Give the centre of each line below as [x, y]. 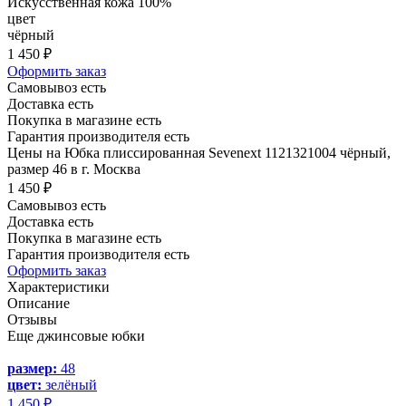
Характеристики [58, 286]
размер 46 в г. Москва [74, 169]
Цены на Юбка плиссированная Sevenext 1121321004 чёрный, [199, 152]
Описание [39, 303]
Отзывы [32, 319]
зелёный [69, 384]
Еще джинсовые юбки [76, 335]
